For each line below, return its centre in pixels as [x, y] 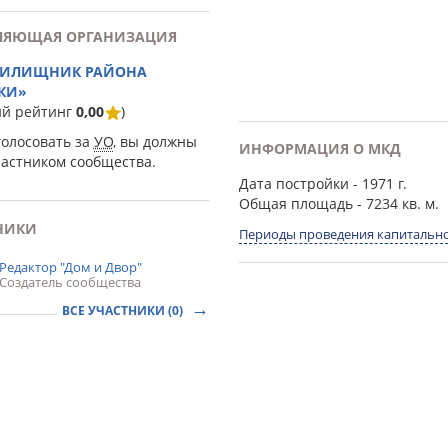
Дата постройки [293, 183]
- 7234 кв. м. [395, 203]
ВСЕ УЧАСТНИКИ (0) [123, 310]
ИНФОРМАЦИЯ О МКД [319, 148]
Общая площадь [295, 203]
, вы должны [154, 141]
